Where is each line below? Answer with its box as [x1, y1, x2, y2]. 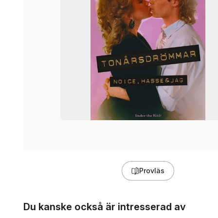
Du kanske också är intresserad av [23, 201, 186, 213]
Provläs [139, 166, 164, 175]
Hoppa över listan [23, 195, 84, 204]
